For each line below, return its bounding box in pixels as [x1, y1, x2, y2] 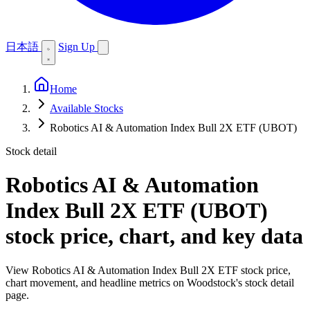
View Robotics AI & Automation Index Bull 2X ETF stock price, [6, 264, 291, 276]
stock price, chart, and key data [6, 224, 303, 249]
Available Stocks [50, 102, 123, 114]
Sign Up [58, 41, 98, 53]
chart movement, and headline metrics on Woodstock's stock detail [6, 276, 294, 289]
